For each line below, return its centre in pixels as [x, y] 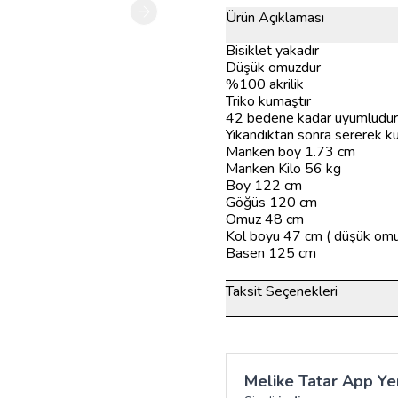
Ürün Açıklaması [275, 18]
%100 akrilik [265, 84]
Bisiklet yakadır [272, 51]
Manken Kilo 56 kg [283, 169]
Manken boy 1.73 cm [291, 152]
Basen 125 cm [271, 253]
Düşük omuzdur [273, 68]
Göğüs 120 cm [271, 203]
